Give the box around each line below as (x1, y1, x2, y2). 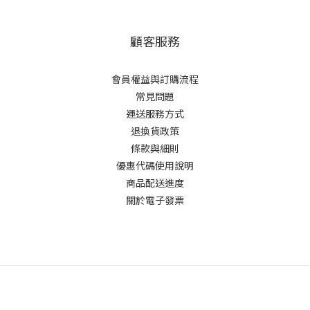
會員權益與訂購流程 (111, 72, 199, 86)
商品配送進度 (126, 176, 184, 190)
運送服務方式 (126, 107, 184, 120)
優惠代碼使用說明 (116, 158, 194, 172)
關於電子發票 (126, 193, 184, 207)
